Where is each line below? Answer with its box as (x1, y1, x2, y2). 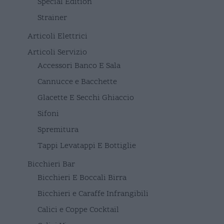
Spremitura (37, 124, 78, 135)
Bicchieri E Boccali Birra (37, 172, 126, 183)
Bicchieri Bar (27, 158, 75, 170)
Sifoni (37, 108, 59, 119)
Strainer (37, 12, 67, 23)
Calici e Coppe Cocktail (37, 204, 119, 215)
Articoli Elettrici (27, 30, 87, 42)
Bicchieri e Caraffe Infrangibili (37, 188, 148, 199)
